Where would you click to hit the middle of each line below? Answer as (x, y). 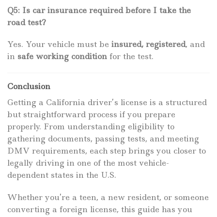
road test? (27, 22)
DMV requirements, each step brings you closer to (107, 151)
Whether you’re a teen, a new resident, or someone (108, 197)
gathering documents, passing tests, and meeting (103, 139)
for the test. (130, 56)
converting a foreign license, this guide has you (100, 209)
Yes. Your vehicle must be (59, 44)
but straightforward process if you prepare (91, 115)
